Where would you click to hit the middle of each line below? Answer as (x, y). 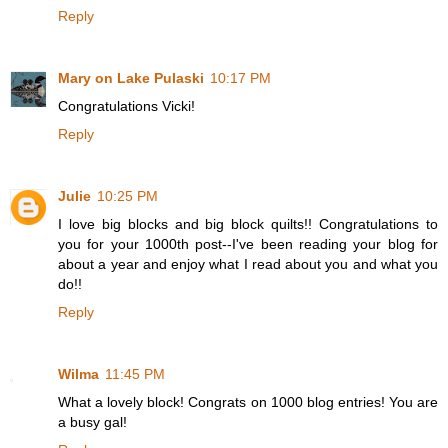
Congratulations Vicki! (126, 106)
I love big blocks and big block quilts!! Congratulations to (248, 224)
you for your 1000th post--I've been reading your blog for (248, 244)
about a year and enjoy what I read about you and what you (248, 264)
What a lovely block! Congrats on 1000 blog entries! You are (248, 402)
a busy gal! (92, 422)
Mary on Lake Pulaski (131, 78)
